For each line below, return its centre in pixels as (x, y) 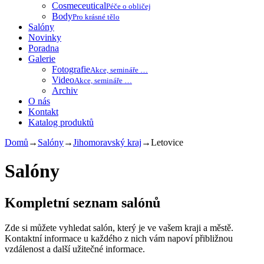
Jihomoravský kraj (107, 142)
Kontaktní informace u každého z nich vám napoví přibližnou (119, 238)
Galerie (42, 59)
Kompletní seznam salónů (82, 202)
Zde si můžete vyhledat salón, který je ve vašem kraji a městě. (119, 227)
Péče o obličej (128, 6)
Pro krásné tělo (96, 17)
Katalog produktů (61, 122)
